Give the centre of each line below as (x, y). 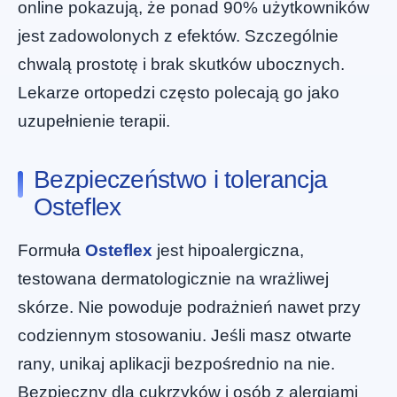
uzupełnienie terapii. (94, 121)
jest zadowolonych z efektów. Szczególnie (178, 36)
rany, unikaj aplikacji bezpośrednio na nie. (176, 364)
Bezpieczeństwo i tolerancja (181, 180)
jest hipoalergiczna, (228, 251)
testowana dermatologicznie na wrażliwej (173, 279)
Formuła (51, 251)
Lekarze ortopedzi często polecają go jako (179, 93)
